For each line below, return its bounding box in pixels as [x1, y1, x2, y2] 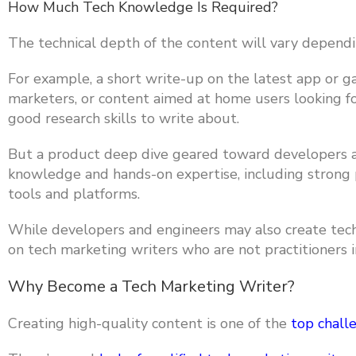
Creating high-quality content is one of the [8, 314, 291, 333]
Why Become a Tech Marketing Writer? [8, 276, 295, 297]
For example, [8, 69, 96, 88]
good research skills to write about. [8, 109, 239, 128]
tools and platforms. [8, 184, 140, 203]
